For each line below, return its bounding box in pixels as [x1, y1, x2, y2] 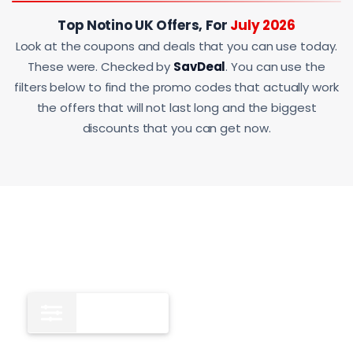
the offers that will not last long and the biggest [36, 99, 317, 117]
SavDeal [173, 58, 226, 76]
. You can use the [225, 58, 325, 76]
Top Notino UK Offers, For [58, 16, 231, 35]
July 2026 [230, 16, 295, 35]
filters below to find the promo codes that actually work [14, 79, 339, 96]
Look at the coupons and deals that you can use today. [15, 38, 338, 55]
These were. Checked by [28, 58, 174, 76]
